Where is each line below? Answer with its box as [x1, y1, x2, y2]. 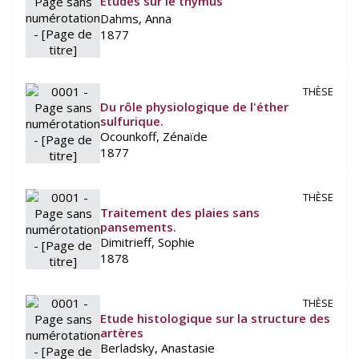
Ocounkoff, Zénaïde [100, 128, 208, 145]
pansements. [100, 219, 176, 236]
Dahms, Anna [100, 10, 171, 26]
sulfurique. [100, 113, 163, 130]
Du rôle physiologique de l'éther [100, 99, 288, 115]
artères [100, 325, 143, 341]
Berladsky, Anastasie [100, 340, 215, 357]
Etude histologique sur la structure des [100, 310, 330, 327]
